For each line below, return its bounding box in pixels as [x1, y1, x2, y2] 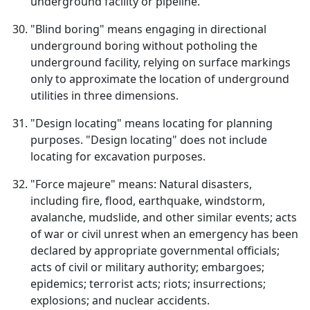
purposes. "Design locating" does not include [30, 132, 267, 147]
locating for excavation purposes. [30, 149, 206, 164]
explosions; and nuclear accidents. [30, 293, 210, 308]
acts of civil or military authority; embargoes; [30, 259, 264, 275]
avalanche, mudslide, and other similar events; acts [30, 210, 297, 225]
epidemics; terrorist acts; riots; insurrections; [30, 276, 266, 291]
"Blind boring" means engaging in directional [30, 21, 266, 37]
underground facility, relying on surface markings [30, 55, 291, 70]
